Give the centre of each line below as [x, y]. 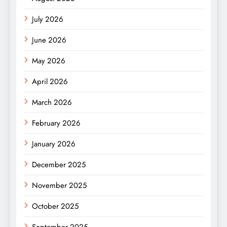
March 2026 [52, 103]
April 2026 [50, 82]
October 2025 [55, 206]
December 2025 [59, 165]
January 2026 [54, 144]
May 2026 [49, 61]
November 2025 [59, 186]
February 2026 [56, 123]
